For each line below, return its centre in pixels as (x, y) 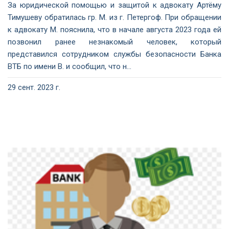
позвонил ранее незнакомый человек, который (114, 42)
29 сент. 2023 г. (34, 87)
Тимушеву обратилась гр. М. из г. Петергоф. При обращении (114, 17)
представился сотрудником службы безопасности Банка (114, 54)
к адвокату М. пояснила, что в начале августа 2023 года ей (114, 30)
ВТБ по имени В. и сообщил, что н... (70, 66)
